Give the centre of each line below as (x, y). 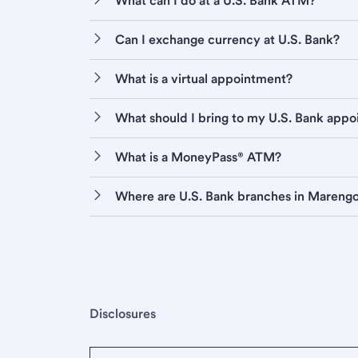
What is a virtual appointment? (204, 79)
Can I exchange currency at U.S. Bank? (227, 40)
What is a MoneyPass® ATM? (198, 157)
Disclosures (123, 314)
